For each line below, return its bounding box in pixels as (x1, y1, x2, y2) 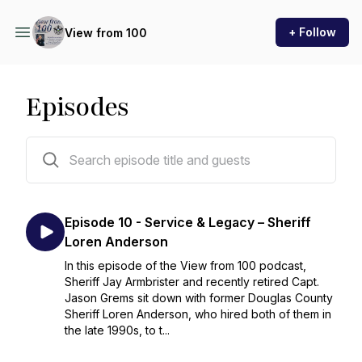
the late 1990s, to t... (65, 323, 170, 337)
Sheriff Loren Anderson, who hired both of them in (65, 307, 331, 321)
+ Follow (288, 25, 336, 39)
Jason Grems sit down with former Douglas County (65, 291, 333, 305)
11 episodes (25, 140, 86, 154)
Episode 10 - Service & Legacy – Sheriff (65, 214, 311, 230)
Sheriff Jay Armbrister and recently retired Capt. (65, 275, 319, 288)
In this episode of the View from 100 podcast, (65, 259, 306, 272)
